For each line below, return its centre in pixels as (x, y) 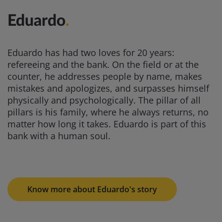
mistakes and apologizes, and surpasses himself (108, 88)
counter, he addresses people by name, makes (105, 76)
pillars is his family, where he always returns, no (108, 112)
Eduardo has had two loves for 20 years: (91, 53)
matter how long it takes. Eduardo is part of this (107, 124)
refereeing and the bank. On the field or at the (103, 64)
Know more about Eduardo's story (92, 189)
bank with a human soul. (59, 136)
